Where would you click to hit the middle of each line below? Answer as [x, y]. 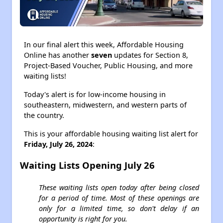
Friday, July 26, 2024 [58, 144]
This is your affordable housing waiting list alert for [111, 134]
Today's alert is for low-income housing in [95, 94]
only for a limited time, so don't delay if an [119, 208]
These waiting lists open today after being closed [119, 187]
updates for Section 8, [151, 55]
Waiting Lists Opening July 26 [87, 165]
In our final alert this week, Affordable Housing [104, 45]
